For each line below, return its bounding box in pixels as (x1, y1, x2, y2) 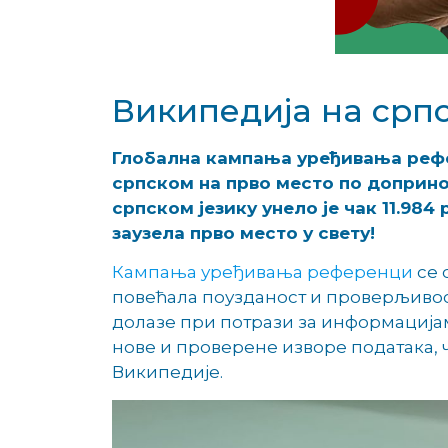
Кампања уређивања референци (112, 262, 413, 283)
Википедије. (112, 362, 227, 383)
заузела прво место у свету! (112, 222, 380, 243)
